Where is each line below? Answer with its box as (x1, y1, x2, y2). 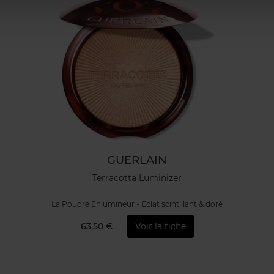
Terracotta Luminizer (92, 172, 182, 184)
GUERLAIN (107, 153, 167, 167)
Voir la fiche (135, 221, 186, 232)
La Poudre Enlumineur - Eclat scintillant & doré (51, 199, 223, 209)
